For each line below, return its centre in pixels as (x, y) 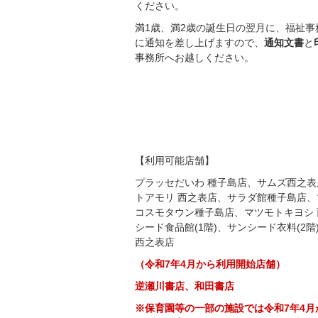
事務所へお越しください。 (194, 57)
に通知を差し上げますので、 (199, 43)
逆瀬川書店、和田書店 (185, 286)
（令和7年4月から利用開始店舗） (210, 264)
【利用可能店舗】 (175, 161)
